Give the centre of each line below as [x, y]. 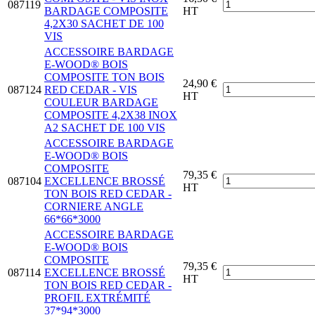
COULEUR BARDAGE [101, 102]
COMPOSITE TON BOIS [104, 77]
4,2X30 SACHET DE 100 [104, 23]
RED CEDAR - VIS [91, 89]
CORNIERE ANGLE [94, 206]
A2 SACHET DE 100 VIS [105, 127]
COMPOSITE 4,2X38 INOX [111, 115]
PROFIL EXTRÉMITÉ [97, 297]
